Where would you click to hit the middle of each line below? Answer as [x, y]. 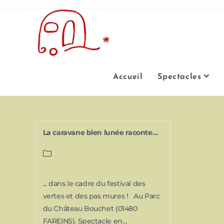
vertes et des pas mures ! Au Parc [101, 196]
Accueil [128, 77]
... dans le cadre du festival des [94, 183]
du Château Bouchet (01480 [90, 208]
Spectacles [179, 77]
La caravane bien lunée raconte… [100, 132]
